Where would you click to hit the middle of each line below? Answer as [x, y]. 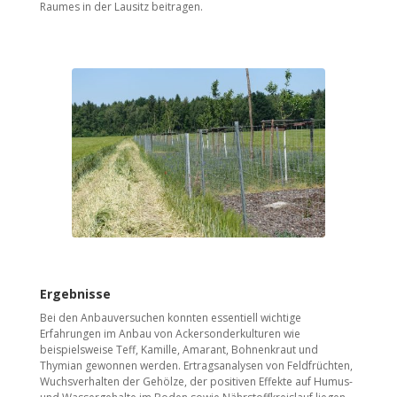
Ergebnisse [75, 294]
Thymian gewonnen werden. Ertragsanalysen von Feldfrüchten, [196, 366]
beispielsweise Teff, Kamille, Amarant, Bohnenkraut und [179, 350]
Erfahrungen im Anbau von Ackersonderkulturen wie [170, 334]
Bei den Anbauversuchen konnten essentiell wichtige [170, 318]
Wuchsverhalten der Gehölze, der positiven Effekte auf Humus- [196, 382]
